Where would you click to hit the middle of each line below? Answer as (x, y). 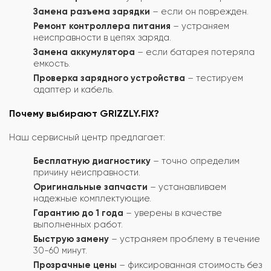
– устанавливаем (187, 187)
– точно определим (195, 161)
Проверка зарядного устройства (109, 78)
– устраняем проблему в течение (184, 239)
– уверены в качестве (173, 213)
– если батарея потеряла (195, 52)
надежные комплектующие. (92, 198)
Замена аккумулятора (84, 52)
